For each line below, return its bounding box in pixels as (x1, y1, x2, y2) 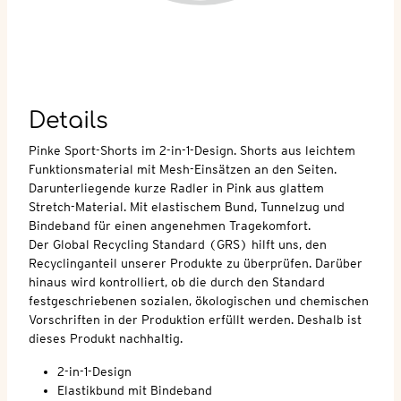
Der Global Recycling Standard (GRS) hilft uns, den (29, 236, 327, 252)
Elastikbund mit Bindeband (57, 382, 212, 397)
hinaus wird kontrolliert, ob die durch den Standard (29, 274, 325, 289)
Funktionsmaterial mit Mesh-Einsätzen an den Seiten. (29, 161, 337, 176)
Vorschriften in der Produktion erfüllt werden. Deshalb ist (29, 311, 362, 327)
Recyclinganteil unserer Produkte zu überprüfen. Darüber (29, 255, 363, 270)
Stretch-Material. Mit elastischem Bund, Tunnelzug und (29, 199, 345, 214)
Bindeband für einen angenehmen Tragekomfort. (29, 218, 311, 233)
